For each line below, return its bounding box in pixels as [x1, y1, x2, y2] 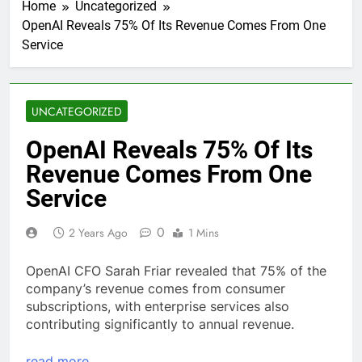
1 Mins [188, 224, 219, 241]
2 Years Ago [69, 224, 128, 241]
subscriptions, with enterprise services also [26, 297, 289, 314]
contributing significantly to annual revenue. [26, 315, 294, 332]
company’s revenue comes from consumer [26, 280, 285, 297]
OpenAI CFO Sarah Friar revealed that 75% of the [26, 262, 326, 279]
